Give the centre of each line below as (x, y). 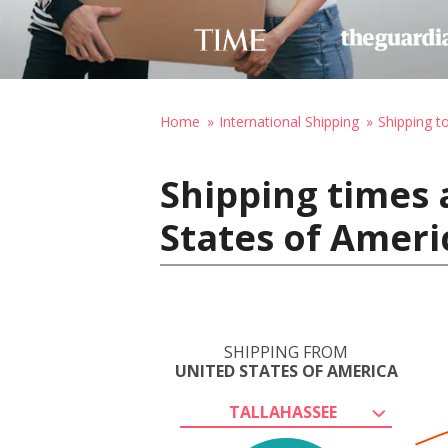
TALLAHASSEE (283, 412)
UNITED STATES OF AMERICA (286, 371)
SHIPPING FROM (286, 352)
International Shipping (289, 121)
